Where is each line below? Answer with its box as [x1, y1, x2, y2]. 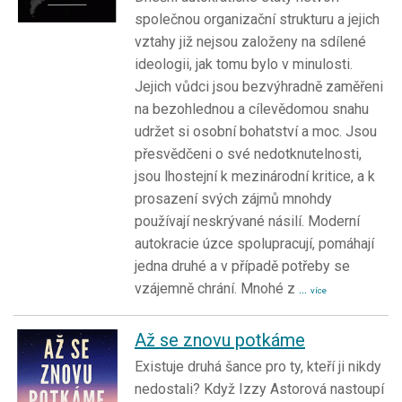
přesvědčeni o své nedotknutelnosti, [135, 144, 362, 162]
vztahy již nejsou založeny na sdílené [135, 32, 366, 50]
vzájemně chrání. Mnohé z [135, 279, 299, 297]
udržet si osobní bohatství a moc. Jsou [135, 122, 377, 140]
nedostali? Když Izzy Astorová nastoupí [135, 380, 384, 398]
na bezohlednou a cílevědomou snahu [135, 100, 369, 118]
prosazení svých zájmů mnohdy [135, 189, 332, 207]
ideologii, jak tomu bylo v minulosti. [135, 55, 353, 73]
